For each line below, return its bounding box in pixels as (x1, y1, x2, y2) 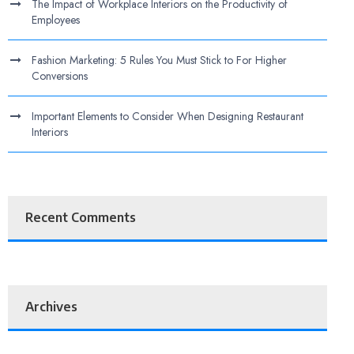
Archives (25, 299, 78, 314)
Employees (32, 12, 81, 28)
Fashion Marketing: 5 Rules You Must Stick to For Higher (32, 52, 288, 68)
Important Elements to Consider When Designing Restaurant (32, 108, 304, 124)
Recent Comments (25, 209, 137, 225)
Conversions (32, 68, 88, 84)
